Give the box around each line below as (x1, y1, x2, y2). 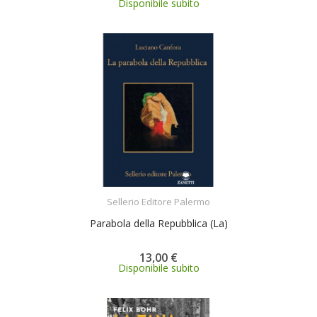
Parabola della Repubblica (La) (89, 217, 228, 230)
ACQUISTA (150, 187, 192, 199)
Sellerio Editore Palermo (107, 195, 210, 208)
